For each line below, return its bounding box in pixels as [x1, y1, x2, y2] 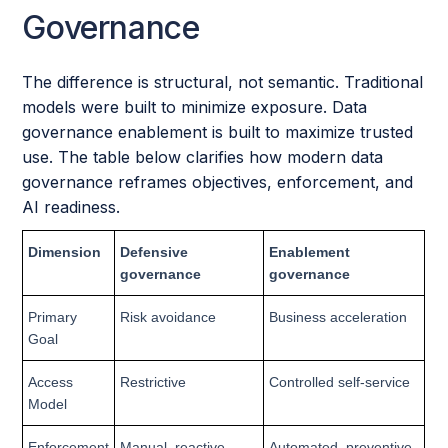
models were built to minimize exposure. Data [22, 97, 368, 117]
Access [28, 374, 74, 390]
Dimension [28, 244, 102, 260]
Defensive [120, 244, 189, 260]
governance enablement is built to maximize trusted [22, 122, 414, 142]
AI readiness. [22, 197, 121, 217]
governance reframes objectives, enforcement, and [22, 172, 414, 192]
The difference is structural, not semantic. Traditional [22, 72, 424, 92]
